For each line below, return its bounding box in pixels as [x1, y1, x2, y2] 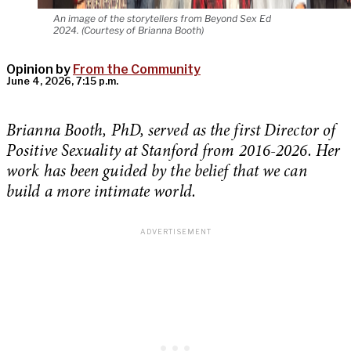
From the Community [73, 62, 201, 78]
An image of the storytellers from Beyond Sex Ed [53, 13, 271, 25]
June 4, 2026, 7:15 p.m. [6, 75, 118, 88]
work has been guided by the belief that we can [6, 165, 307, 182]
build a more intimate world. [6, 185, 196, 202]
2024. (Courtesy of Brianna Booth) [53, 24, 204, 37]
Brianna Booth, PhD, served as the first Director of [6, 124, 336, 141]
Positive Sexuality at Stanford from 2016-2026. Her [6, 144, 341, 161]
